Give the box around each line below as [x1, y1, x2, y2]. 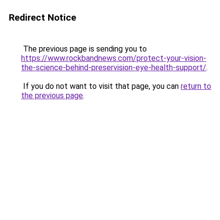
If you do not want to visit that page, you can [21, 82, 181, 91]
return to [181, 82, 211, 91]
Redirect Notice [9, 12, 76, 23]
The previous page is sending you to [21, 44, 147, 54]
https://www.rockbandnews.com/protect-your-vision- [21, 54, 206, 63]
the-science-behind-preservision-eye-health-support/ [21, 63, 206, 72]
